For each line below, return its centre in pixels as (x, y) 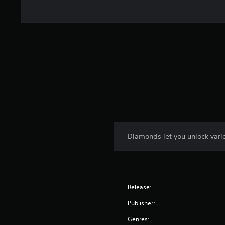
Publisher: (142, 203)
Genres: (139, 219)
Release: (140, 187)
